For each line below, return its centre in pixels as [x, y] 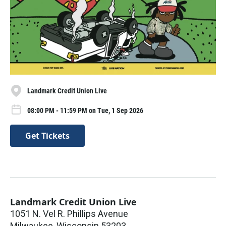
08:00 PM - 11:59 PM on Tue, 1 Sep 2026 [85, 110]
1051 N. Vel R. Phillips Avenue [69, 213]
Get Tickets [47, 135]
